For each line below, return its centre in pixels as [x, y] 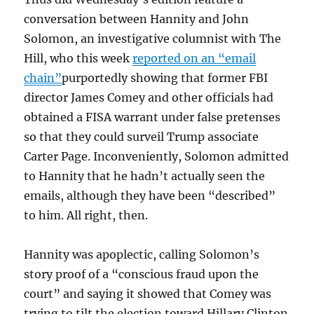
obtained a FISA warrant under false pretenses [152, 117]
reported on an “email [194, 59]
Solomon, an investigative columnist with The [153, 39]
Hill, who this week [78, 59]
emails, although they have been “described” [150, 196]
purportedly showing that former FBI [165, 78]
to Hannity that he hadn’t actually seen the [145, 176]
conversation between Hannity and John [137, 19]
